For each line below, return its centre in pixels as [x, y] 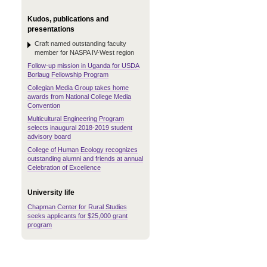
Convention [44, 105]
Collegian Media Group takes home [78, 88]
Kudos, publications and [68, 19]
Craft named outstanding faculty [80, 44]
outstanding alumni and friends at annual [85, 159]
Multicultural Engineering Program [76, 119]
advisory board [49, 136]
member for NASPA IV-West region [84, 52]
